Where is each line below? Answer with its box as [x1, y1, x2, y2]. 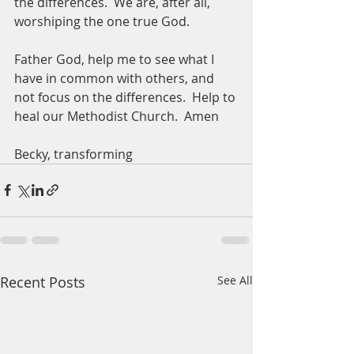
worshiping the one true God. [14, 12, 193, 30]
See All [217, 272, 253, 288]
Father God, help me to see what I [14, 50, 217, 68]
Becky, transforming [14, 145, 136, 163]
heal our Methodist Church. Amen [14, 107, 219, 125]
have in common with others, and [14, 69, 217, 87]
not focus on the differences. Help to [14, 88, 239, 106]
